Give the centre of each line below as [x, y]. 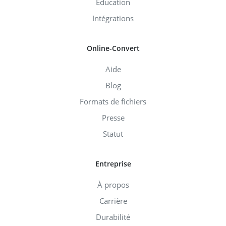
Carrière [113, 201]
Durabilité [113, 217]
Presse [113, 117]
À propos [113, 184]
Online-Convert [113, 48]
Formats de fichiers [113, 101]
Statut [113, 133]
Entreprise [113, 163]
